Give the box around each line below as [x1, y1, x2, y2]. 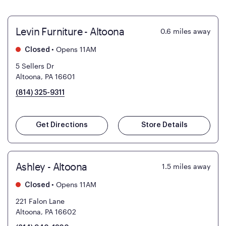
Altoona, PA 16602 [16, 207, 76, 216]
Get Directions [36, 122, 88, 129]
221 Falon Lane [16, 197, 65, 206]
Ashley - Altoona [16, 160, 87, 173]
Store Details [141, 122, 188, 129]
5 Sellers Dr [16, 62, 54, 71]
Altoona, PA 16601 [16, 72, 75, 81]
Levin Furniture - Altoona [16, 25, 124, 38]
